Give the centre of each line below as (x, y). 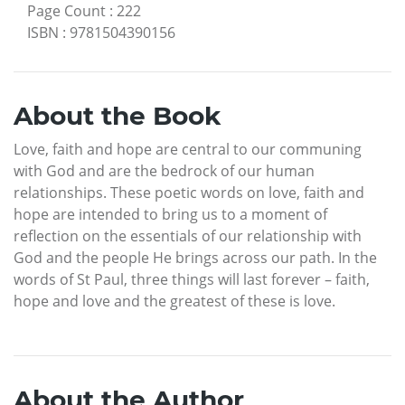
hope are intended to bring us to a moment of (170, 215)
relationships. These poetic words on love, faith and (189, 193)
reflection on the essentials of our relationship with (188, 236)
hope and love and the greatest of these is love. (174, 301)
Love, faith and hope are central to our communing (188, 150)
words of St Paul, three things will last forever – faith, (192, 280)
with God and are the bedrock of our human (164, 171)
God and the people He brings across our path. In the (195, 258)
